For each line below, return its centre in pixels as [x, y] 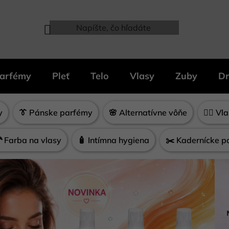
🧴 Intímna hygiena [113, 140]
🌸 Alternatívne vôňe [148, 112]
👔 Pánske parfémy [55, 112]
